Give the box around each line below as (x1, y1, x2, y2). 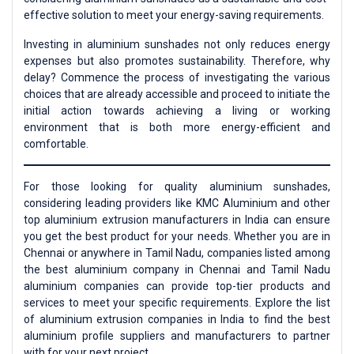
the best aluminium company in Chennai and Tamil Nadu (24, 263, 330, 277)
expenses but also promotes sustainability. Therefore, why (24, 55, 330, 68)
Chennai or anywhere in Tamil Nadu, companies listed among (24, 247, 330, 260)
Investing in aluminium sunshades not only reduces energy (24, 38, 330, 51)
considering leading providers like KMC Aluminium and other (24, 197, 330, 210)
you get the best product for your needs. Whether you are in (24, 230, 330, 243)
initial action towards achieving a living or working (24, 104, 330, 118)
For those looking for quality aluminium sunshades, (24, 180, 330, 194)
